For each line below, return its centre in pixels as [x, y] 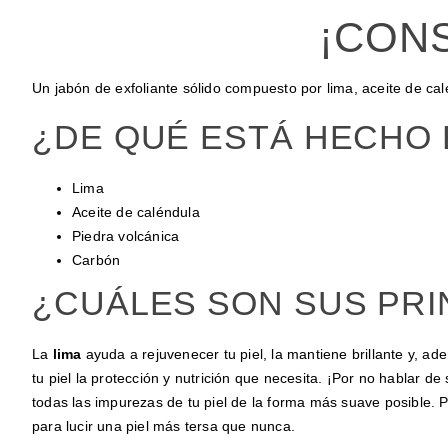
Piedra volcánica [126, 236]
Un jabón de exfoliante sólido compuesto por [179, 87]
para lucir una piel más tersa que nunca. [163, 426]
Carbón [96, 260]
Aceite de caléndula [136, 212]
